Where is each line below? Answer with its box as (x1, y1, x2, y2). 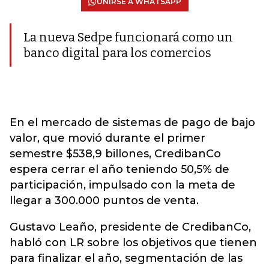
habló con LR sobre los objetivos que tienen (10, 236, 257, 249)
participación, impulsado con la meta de (10, 178, 235, 192)
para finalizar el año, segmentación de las (10, 252, 243, 265)
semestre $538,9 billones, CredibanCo (10, 147, 221, 160)
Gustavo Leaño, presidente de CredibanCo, (10, 220, 251, 234)
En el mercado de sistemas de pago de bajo (10, 116, 255, 129)
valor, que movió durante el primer (10, 131, 205, 145)
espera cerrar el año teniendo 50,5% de (10, 163, 229, 176)
